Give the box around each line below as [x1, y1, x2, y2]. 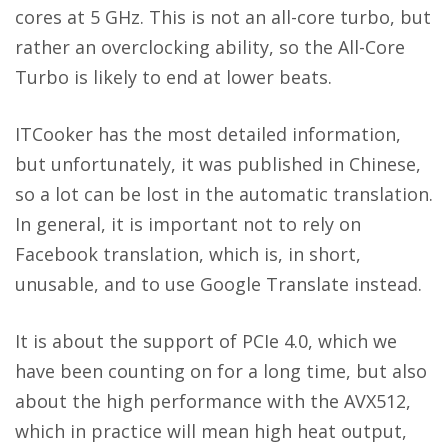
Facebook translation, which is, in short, [15, 242, 361, 267]
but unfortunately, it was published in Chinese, [15, 152, 421, 177]
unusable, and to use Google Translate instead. [15, 272, 422, 297]
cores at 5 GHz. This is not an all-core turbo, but [15, 5, 431, 30]
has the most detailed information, [93, 122, 401, 147]
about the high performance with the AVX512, [15, 389, 411, 414]
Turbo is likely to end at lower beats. [15, 65, 332, 90]
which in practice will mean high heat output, [15, 419, 407, 444]
